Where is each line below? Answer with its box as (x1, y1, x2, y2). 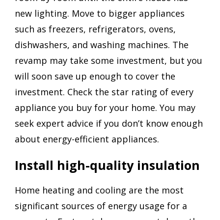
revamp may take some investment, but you (15, 55, 202, 67)
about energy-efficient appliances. (15, 133, 159, 145)
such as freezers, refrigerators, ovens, (15, 23, 176, 35)
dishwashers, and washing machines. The (15, 39, 189, 51)
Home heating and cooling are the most (15, 184, 184, 196)
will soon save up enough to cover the (15, 70, 175, 82)
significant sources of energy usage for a (15, 200, 187, 212)
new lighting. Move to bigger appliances (15, 7, 185, 20)
